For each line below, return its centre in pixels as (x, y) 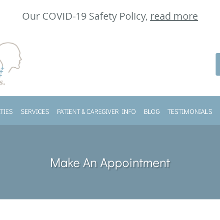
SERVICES (35, 111)
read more (174, 16)
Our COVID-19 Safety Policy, (86, 16)
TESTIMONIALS (190, 111)
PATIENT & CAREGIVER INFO (96, 111)
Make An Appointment (110, 162)
